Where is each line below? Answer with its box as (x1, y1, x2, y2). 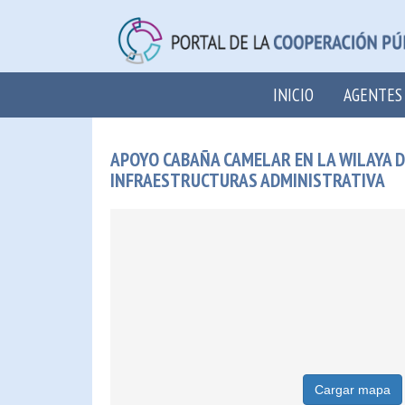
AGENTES (344, 83, 402, 106)
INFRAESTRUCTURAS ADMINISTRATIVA (110, 167, 385, 193)
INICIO (273, 83, 314, 106)
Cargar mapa (314, 382, 391, 397)
